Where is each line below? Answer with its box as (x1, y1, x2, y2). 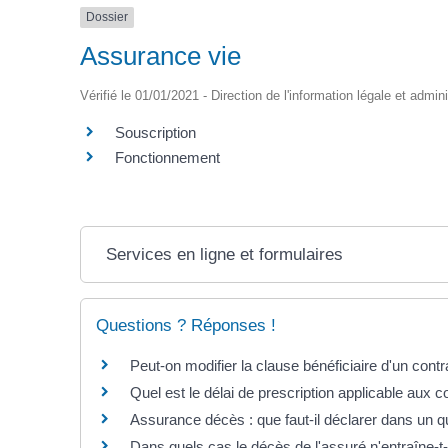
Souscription (115, 123, 196, 141)
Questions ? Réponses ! (96, 315, 276, 335)
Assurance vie (80, 40, 241, 71)
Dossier (86, 10, 128, 25)
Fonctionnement (115, 148, 220, 166)
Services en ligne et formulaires (105, 244, 343, 264)
